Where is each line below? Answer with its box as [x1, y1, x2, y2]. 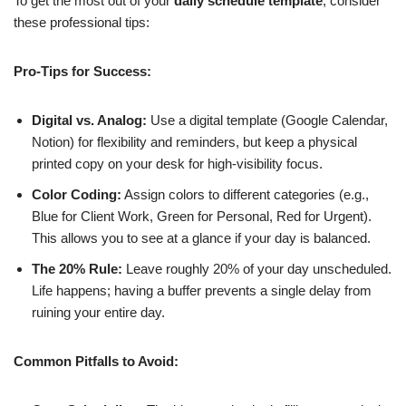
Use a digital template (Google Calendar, [147, 112, 388, 128]
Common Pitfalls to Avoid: [14, 353, 179, 369]
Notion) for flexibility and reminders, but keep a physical [32, 134, 357, 150]
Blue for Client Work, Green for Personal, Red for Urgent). [32, 208, 372, 224]
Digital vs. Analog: [32, 112, 147, 128]
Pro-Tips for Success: [14, 63, 151, 79]
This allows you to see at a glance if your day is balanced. [32, 230, 371, 246]
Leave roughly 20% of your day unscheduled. [122, 261, 391, 276]
